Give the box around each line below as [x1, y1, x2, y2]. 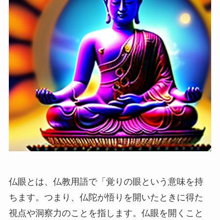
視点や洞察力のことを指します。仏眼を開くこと [8, 208, 203, 218]
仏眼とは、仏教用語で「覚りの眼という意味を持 [8, 176, 203, 187]
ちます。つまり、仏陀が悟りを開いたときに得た [8, 192, 203, 202]
